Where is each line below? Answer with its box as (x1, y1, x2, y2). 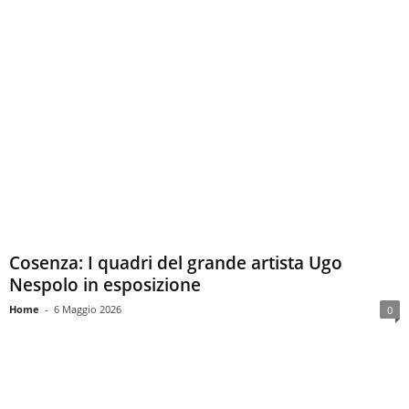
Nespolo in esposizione (9, 273, 201, 298)
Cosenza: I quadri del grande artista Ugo (9, 251, 342, 276)
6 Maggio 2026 (54, 302, 121, 317)
